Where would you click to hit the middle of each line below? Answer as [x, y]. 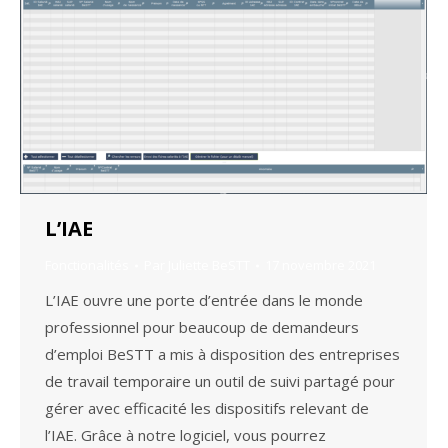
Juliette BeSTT [209, 265]
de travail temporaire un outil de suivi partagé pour [220, 381]
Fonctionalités [87, 265]
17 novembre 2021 [320, 265]
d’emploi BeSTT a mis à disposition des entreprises [222, 354]
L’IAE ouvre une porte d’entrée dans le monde [204, 300]
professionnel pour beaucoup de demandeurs [202, 327]
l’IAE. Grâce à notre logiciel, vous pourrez [185, 435]
